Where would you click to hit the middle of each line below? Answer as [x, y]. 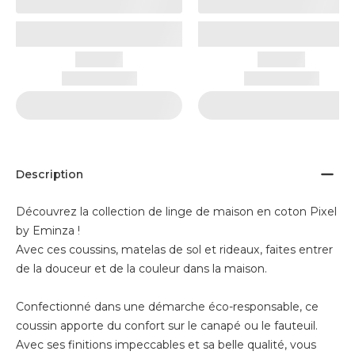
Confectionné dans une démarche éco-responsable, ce [167, 307]
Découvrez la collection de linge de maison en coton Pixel [176, 212]
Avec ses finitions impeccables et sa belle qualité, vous [166, 345]
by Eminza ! [48, 231]
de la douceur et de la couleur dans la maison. [141, 269]
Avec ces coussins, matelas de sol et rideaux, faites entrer [174, 250]
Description [50, 174]
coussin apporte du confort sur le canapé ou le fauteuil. [167, 326]
